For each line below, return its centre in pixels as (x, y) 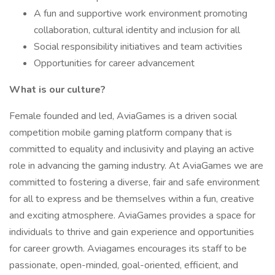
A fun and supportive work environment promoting (141, 14)
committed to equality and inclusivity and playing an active (132, 149)
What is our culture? (57, 90)
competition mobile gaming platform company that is (121, 133)
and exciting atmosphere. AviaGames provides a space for (132, 215)
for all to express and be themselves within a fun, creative (132, 199)
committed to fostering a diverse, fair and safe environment (134, 182)
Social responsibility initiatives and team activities (138, 47)
